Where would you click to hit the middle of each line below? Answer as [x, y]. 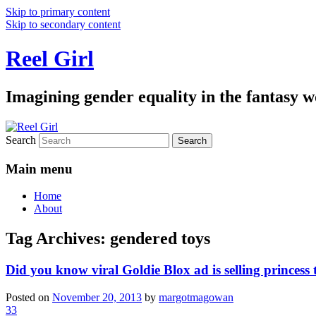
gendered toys [160, 239]
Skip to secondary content [63, 24]
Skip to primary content [58, 12]
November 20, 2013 [97, 297]
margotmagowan [196, 297]
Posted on [29, 297]
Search [21, 140]
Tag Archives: [58, 239]
